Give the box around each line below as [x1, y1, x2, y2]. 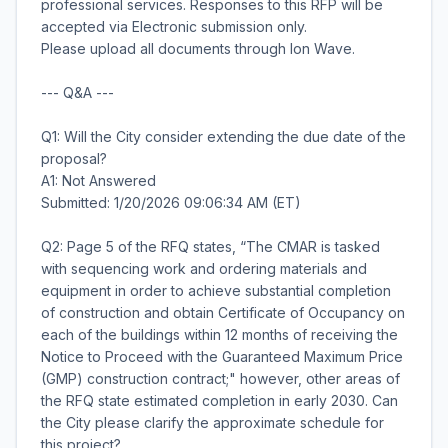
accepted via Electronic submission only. [41, 18, 307, 35]
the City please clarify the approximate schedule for [41, 414, 384, 431]
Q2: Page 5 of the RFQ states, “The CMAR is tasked [41, 238, 380, 255]
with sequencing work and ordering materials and [41, 260, 367, 277]
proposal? [41, 150, 107, 167]
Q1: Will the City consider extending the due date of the [41, 128, 406, 145]
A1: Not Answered [41, 172, 156, 189]
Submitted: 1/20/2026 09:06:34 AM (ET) [41, 194, 301, 211]
